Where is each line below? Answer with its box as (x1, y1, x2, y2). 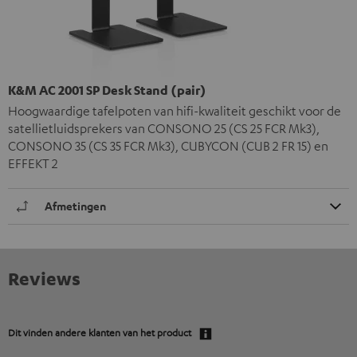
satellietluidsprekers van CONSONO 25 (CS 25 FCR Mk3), (8, 120, 320, 136)
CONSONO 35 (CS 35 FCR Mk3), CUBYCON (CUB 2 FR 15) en (8, 137, 328, 154)
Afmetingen (45, 198, 106, 214)
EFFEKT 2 (8, 155, 58, 171)
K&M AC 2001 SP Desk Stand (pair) (8, 81, 206, 98)
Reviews (8, 266, 80, 289)
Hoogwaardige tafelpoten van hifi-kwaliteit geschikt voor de (8, 102, 341, 119)
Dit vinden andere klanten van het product (8, 325, 191, 339)
